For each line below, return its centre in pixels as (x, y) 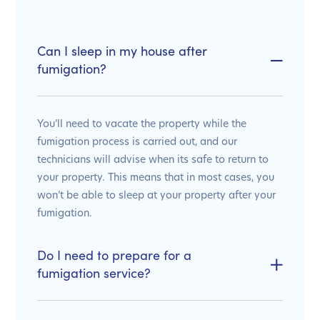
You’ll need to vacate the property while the (142, 123)
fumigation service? (94, 272)
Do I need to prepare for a (114, 255)
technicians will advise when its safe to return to (153, 159)
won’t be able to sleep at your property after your (156, 194)
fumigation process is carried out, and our (137, 141)
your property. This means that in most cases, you (156, 176)
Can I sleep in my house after (122, 50)
